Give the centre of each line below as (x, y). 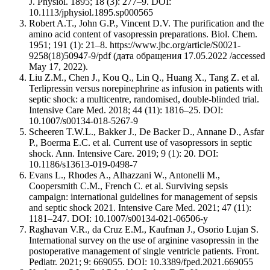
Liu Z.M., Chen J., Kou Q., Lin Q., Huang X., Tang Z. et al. (144, 77)
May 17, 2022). (58, 66)
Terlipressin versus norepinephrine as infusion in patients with (146, 88)
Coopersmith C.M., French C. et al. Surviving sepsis (128, 186)
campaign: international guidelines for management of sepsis (143, 196)
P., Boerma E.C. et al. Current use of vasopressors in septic (140, 142)
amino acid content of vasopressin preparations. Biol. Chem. (143, 34)
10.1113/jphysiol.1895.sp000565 (91, 12)
